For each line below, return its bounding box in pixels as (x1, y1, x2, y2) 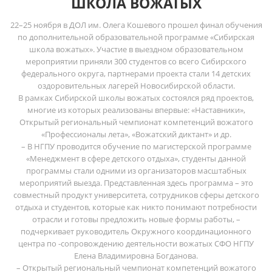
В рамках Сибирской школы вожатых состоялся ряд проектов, (18, 92, 254, 103)
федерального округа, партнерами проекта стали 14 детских (21, 67, 251, 79)
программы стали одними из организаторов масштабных (25, 165, 246, 176)
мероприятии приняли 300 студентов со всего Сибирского (25, 55, 246, 67)
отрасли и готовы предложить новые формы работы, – (32, 213, 240, 225)
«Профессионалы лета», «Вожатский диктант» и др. (41, 128, 231, 140)
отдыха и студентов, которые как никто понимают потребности (15, 201, 257, 212)
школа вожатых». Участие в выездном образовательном (29, 43, 243, 55)
